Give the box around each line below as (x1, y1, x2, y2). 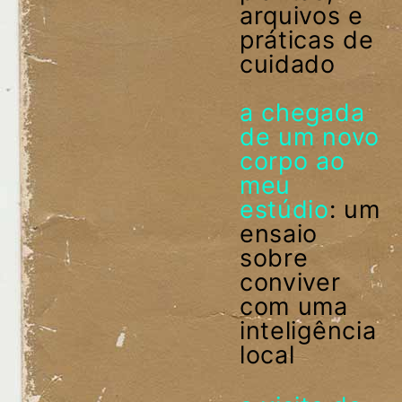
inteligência (239, 315, 377, 345)
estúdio (239, 194, 329, 224)
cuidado (239, 48, 336, 79)
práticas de (239, 24, 374, 55)
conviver (239, 267, 341, 297)
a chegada (239, 97, 365, 127)
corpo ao (239, 145, 345, 176)
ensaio (239, 218, 319, 249)
